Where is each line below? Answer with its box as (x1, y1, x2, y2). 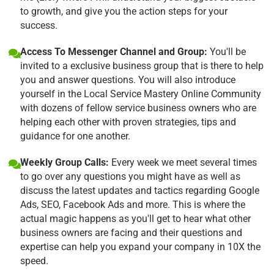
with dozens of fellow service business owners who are (20, 102, 256, 114)
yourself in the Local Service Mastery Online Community (20, 87, 261, 100)
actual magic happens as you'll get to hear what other (20, 212, 251, 224)
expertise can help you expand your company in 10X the (20, 240, 261, 253)
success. (20, 19, 57, 31)
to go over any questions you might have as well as (20, 170, 240, 182)
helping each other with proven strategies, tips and (20, 116, 236, 128)
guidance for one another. (20, 130, 130, 142)
